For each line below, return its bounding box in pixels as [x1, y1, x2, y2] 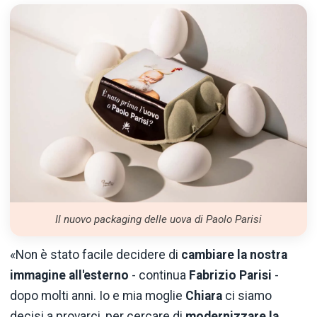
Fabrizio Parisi [189, 267, 272, 282]
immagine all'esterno [10, 267, 129, 282]
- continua [129, 267, 189, 282]
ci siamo [222, 288, 272, 303]
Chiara [185, 288, 222, 303]
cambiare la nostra [181, 247, 287, 262]
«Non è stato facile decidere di [10, 247, 181, 262]
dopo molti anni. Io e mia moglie [10, 288, 185, 303]
